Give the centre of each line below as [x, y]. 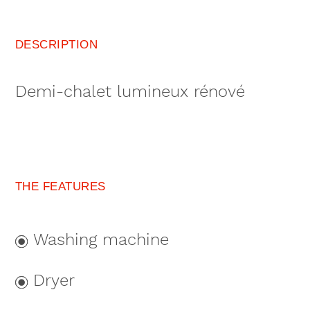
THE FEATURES [60, 186]
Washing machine [101, 240]
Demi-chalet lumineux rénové [130, 92]
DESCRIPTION [56, 44]
